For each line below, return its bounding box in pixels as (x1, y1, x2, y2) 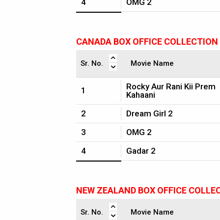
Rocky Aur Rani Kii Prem (126, 82, 216, 91)
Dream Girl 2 (126, 109, 173, 118)
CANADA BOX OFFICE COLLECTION (76, 36, 218, 47)
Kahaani (126, 90, 155, 100)
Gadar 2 (126, 146, 156, 156)
